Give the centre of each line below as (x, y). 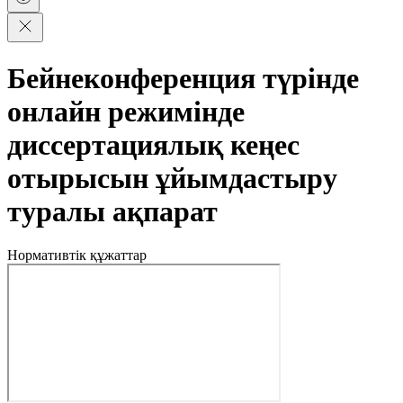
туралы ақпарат (112, 211)
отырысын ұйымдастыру (172, 178)
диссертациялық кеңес (153, 144)
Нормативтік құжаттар (77, 255)
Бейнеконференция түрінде (183, 78)
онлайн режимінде (126, 111)
